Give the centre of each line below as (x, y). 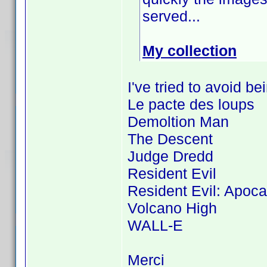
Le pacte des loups (191, 104)
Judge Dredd (170, 156)
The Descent (170, 139)
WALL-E (155, 225)
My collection (190, 51)
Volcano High (172, 208)
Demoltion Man (178, 122)
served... (171, 16)
